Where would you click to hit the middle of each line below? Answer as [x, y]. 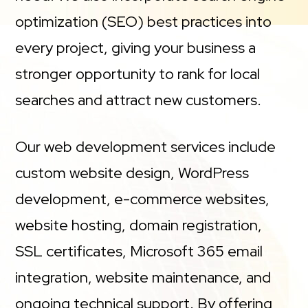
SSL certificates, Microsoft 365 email [139, 251]
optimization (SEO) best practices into [144, 21]
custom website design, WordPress [132, 173]
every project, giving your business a [136, 47]
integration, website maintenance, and [143, 277]
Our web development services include [146, 146]
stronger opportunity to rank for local [138, 74]
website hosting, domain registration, [139, 225]
